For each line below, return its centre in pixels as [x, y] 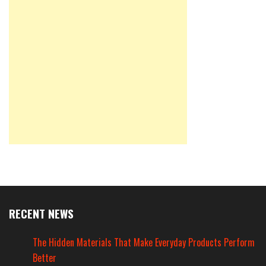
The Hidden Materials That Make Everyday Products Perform [144, 242]
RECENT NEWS [41, 213]
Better [45, 257]
